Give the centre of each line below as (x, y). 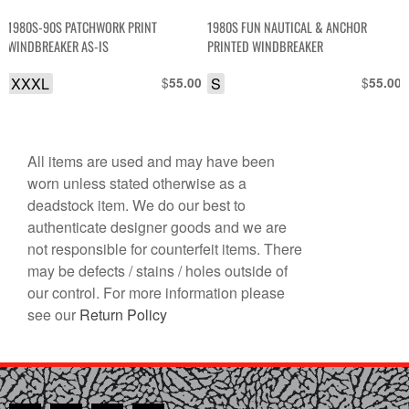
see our (53, 314)
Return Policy (123, 314)
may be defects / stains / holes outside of (157, 270)
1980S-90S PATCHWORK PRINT (83, 27)
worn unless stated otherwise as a (137, 183)
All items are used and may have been (151, 161)
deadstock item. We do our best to (136, 204)
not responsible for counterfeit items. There (165, 248)
